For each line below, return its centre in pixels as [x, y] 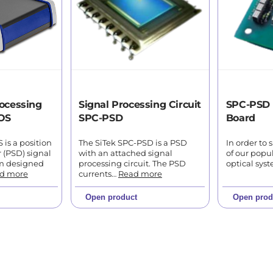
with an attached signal [125, 153]
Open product [111, 197]
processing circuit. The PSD [132, 163]
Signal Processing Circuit [140, 104]
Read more [140, 174]
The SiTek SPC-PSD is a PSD [133, 143]
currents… [98, 174]
